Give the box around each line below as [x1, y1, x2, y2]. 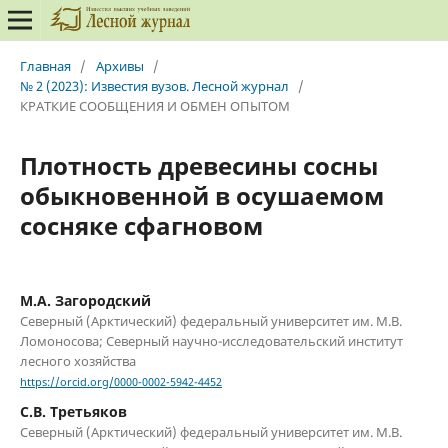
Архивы [95, 56, 144, 75]
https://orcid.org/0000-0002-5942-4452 [19, 375, 222, 390]
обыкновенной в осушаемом [19, 178, 384, 212]
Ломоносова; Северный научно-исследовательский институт [19, 331, 403, 350]
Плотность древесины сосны [19, 148, 378, 182]
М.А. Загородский [19, 290, 151, 310]
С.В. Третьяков [19, 402, 127, 422]
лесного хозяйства [19, 351, 136, 370]
